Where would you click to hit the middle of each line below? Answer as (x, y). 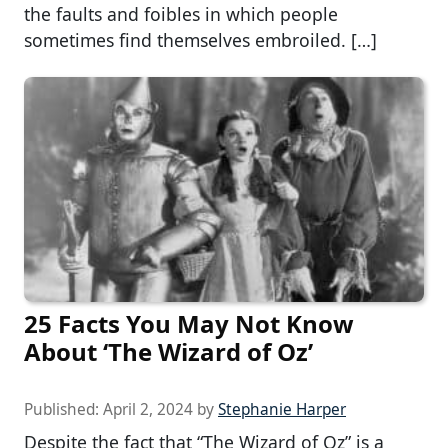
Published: (63, 409)
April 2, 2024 (148, 409)
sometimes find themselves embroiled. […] (200, 39)
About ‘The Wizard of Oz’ (168, 351)
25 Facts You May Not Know (189, 323)
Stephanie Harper (282, 409)
